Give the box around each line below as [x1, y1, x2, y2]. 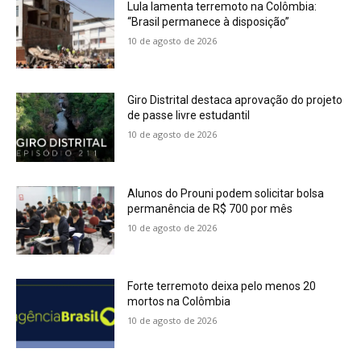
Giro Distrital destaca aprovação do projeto [127, 93, 343, 107]
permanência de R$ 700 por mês [127, 201, 293, 215]
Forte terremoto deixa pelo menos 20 [127, 280, 317, 293]
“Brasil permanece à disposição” [127, 15, 290, 29]
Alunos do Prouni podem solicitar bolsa [127, 186, 325, 200]
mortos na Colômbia [127, 295, 231, 309]
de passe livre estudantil [127, 109, 251, 122]
